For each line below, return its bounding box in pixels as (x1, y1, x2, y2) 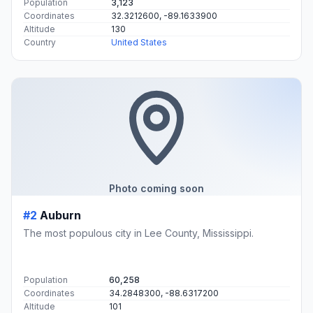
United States (111, 36, 167, 48)
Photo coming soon (109, 182, 204, 194)
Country (24, 36, 56, 48)
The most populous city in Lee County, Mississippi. (23, 226, 254, 239)
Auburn (40, 208, 81, 222)
